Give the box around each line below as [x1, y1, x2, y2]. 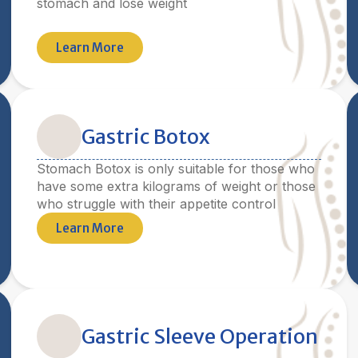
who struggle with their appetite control [37, 196, 276, 212]
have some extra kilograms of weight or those [37, 178, 316, 194]
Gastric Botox [82, 124, 210, 149]
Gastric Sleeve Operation [82, 324, 318, 349]
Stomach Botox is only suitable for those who [37, 161, 315, 177]
